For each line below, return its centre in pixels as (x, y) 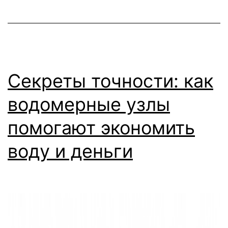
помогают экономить (101, 127)
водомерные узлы (89, 104)
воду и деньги (70, 151)
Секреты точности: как (110, 81)
